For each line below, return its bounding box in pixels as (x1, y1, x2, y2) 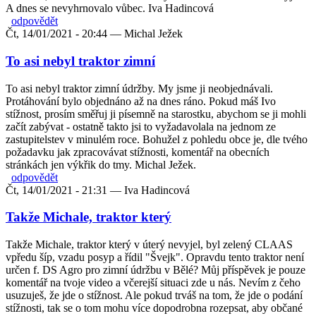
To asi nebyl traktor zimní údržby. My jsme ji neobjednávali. (6, 82, 273, 95)
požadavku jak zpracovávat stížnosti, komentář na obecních (6, 145, 269, 158)
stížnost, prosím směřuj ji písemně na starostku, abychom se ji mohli (6, 107, 306, 120)
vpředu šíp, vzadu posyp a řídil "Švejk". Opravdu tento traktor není (6, 251, 304, 264)
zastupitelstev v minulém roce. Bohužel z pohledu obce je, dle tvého (6, 133, 308, 145)
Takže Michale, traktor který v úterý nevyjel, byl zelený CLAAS (6, 238, 293, 251)
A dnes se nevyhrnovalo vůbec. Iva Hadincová (6, 2, 214, 15)
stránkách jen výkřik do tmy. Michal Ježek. (6, 158, 196, 171)
